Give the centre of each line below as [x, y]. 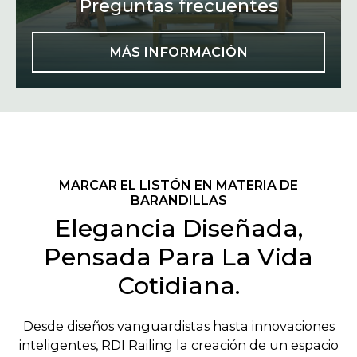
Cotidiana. [178, 286]
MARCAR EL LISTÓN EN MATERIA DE [178, 185]
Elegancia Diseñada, [178, 228]
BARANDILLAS [178, 200]
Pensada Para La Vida [178, 257]
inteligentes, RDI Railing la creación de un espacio [178, 345]
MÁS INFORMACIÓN [178, 52]
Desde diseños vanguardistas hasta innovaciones [178, 326]
